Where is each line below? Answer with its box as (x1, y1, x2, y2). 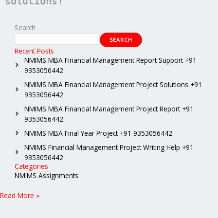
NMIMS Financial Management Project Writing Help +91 (24, 142, 194, 152)
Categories (15, 161, 48, 171)
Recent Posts (15, 46, 54, 55)
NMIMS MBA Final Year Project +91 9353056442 (24, 128, 172, 138)
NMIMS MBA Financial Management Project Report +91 (24, 104, 194, 113)
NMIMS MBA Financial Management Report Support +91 (24, 55, 197, 65)
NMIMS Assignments (15, 170, 78, 180)
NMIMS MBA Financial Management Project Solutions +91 (24, 79, 202, 89)
